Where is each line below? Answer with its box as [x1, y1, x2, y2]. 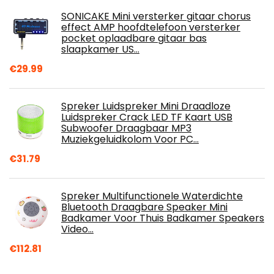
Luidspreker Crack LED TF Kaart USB [61, 110, 232, 125]
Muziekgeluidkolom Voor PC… [61, 132, 199, 147]
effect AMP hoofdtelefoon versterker [61, 20, 240, 35]
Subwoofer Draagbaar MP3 [61, 121, 191, 136]
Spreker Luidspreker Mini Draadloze [61, 99, 231, 114]
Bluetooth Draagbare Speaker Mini [61, 200, 228, 215]
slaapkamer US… [61, 42, 139, 57]
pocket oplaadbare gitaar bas [61, 31, 207, 46]
